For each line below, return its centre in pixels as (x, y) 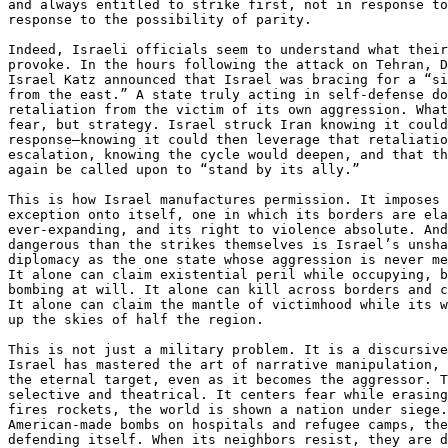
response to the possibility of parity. (160, 20)
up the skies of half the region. (136, 320)
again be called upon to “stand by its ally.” (184, 170)
